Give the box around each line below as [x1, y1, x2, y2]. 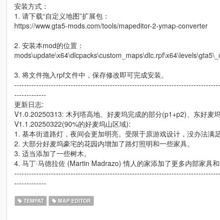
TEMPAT [22, 196, 44, 204]
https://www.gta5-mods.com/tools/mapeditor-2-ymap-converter [14, 20, 208, 30]
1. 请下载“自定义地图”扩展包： [14, 10, 110, 21]
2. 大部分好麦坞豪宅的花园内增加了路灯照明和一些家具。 [14, 138, 194, 148]
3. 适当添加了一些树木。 [14, 148, 91, 158]
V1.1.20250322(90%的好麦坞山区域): [14, 118, 131, 129]
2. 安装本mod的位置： [14, 40, 84, 50]
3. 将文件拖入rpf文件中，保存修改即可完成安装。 [14, 69, 168, 80]
